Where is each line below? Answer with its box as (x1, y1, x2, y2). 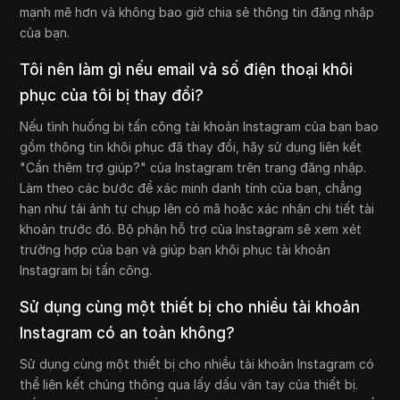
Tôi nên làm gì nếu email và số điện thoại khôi (20, 60, 354, 79)
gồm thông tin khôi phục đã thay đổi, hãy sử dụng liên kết (20, 138, 362, 154)
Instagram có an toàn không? (20, 323, 236, 342)
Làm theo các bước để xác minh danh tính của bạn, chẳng (20, 179, 362, 196)
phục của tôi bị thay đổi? (20, 86, 204, 104)
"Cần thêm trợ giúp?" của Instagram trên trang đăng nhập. (20, 159, 367, 175)
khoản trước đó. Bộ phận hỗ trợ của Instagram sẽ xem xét (20, 221, 362, 237)
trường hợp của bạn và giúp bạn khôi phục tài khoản (20, 241, 331, 257)
